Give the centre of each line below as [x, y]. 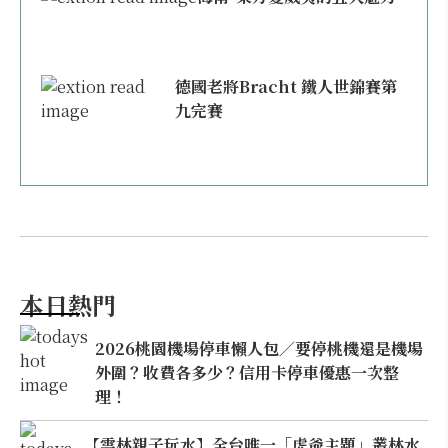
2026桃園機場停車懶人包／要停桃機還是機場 [259, 348]
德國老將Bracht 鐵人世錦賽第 [286, 86]
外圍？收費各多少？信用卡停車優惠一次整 [247, 372]
